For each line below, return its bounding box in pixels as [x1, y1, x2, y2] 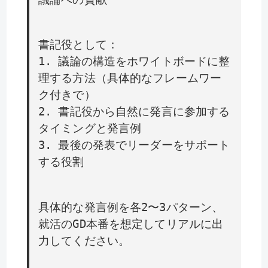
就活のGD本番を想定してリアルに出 [38, 217, 224, 232]
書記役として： [38, 38, 118, 52]
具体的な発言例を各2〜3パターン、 [38, 200, 224, 215]
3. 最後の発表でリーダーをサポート [38, 138, 230, 153]
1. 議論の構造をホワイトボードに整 [38, 54, 230, 69]
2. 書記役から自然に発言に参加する [38, 105, 230, 119]
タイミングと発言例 [38, 121, 142, 136]
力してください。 [38, 234, 130, 248]
